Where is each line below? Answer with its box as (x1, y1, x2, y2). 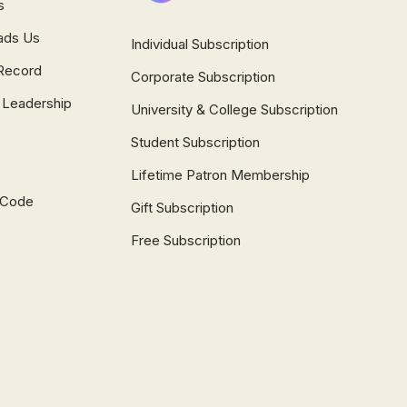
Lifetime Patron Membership (130, 166, 310, 184)
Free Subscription (130, 232, 241, 249)
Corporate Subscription (130, 68, 275, 85)
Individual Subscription (130, 35, 269, 53)
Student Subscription (130, 134, 260, 151)
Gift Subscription (130, 199, 233, 216)
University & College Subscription (130, 101, 338, 118)
